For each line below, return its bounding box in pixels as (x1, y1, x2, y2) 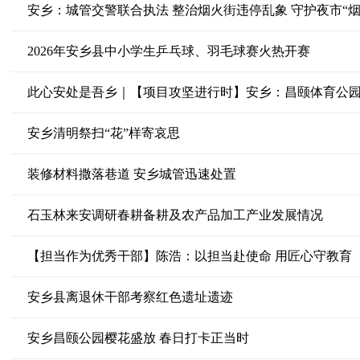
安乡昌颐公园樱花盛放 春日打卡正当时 (27, 331, 249, 345)
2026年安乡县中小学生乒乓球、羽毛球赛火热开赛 (27, 44, 310, 58)
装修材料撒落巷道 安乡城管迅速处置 (27, 167, 236, 181)
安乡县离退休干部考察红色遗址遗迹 (27, 290, 233, 304)
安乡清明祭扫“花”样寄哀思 (27, 126, 180, 140)
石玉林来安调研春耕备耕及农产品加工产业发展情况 (27, 208, 323, 222)
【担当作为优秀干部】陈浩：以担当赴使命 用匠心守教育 (27, 249, 352, 263)
